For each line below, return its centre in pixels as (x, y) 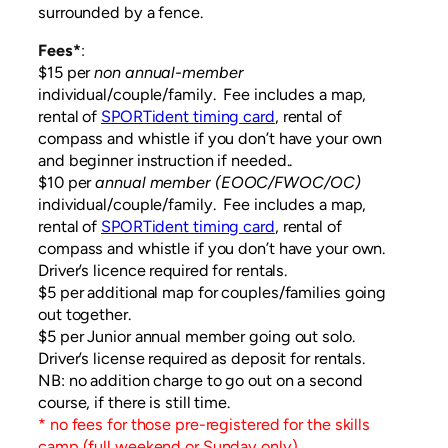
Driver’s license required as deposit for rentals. (202, 359)
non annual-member (169, 73)
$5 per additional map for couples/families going (212, 293)
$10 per (67, 183)
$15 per (66, 73)
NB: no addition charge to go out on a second (200, 381)
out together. (84, 315)
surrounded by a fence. (120, 12)
